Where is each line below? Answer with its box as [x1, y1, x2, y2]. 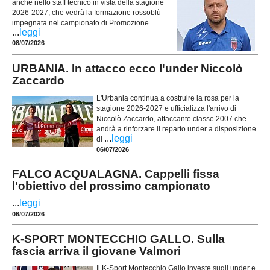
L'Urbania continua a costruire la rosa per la [96, 93, 239, 102]
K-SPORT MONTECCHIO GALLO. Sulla [12, 232, 225, 245]
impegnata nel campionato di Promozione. [12, 18, 151, 27]
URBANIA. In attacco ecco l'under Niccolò [12, 62, 243, 75]
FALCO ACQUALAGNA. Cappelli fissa [12, 168, 219, 181]
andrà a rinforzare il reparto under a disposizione [96, 124, 256, 133]
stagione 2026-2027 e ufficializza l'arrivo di [96, 104, 236, 113]
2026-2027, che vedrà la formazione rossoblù [12, 8, 161, 17]
